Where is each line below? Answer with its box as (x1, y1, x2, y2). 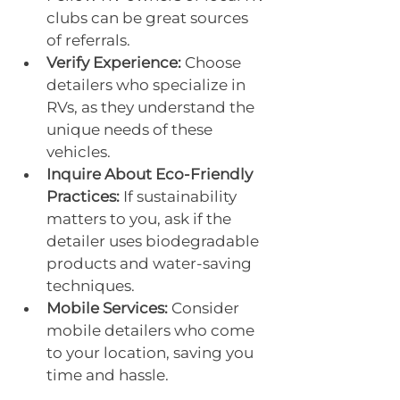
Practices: (46, 187, 120, 205)
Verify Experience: (46, 53, 181, 71)
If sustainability (120, 187, 240, 205)
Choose (181, 53, 245, 71)
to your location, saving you (46, 343, 257, 362)
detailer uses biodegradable (46, 231, 262, 250)
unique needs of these (46, 120, 216, 138)
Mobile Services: (46, 298, 168, 317)
